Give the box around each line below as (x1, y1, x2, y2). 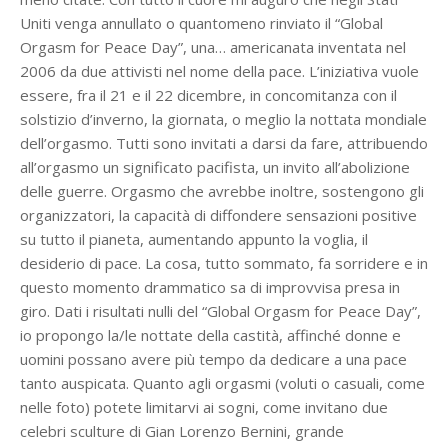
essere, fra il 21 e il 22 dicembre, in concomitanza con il (20, 84, 397, 105)
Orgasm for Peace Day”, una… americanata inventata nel (20, 36, 406, 57)
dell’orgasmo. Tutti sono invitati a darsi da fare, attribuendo (20, 132, 428, 153)
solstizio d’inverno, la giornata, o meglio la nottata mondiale (20, 108, 427, 129)
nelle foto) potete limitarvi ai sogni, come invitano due (20, 396, 388, 417)
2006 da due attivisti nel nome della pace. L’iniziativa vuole (20, 60, 419, 81)
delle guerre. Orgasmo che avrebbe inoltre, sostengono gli (20, 180, 424, 201)
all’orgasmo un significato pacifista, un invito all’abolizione (20, 156, 410, 177)
